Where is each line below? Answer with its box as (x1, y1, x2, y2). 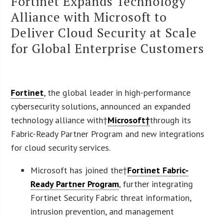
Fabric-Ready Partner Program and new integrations (11, 128, 205, 139)
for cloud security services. (11, 141, 111, 153)
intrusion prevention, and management (30, 205, 174, 217)
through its (150, 114, 192, 126)
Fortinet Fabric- (127, 164, 189, 176)
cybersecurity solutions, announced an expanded (11, 100, 191, 112)
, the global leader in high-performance (44, 86, 191, 98)
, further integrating (119, 178, 193, 190)
